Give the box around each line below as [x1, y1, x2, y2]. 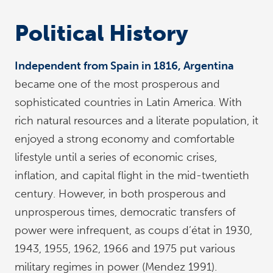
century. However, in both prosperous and [15, 187, 226, 200]
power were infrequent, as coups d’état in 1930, [15, 224, 252, 237]
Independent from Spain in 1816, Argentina [15, 59, 234, 73]
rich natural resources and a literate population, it [15, 114, 258, 127]
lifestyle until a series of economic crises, [15, 151, 217, 164]
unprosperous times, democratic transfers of [15, 205, 236, 219]
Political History [15, 20, 188, 46]
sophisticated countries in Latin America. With [15, 96, 242, 109]
